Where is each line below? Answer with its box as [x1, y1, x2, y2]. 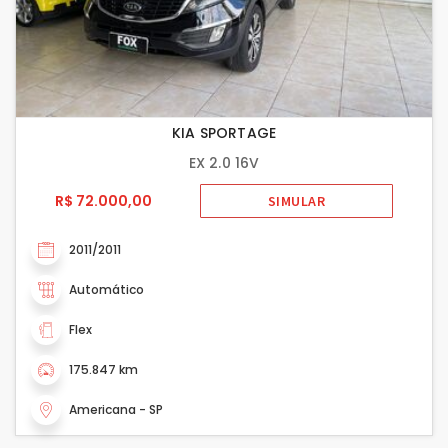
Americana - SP [69, 401, 163, 418]
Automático [69, 281, 144, 298]
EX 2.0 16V [188, 153, 260, 173]
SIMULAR [267, 191, 326, 210]
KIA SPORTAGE [171, 123, 277, 143]
